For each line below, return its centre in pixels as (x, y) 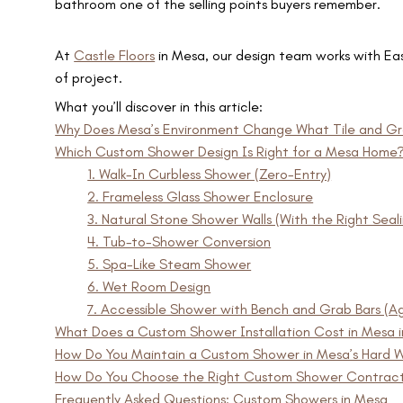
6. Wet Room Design (149, 287)
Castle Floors (115, 55)
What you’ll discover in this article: (159, 107)
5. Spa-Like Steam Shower (170, 264)
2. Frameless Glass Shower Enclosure (201, 197)
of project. (91, 78)
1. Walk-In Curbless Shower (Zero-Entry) (210, 175)
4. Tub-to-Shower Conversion (179, 242)
